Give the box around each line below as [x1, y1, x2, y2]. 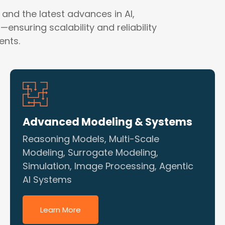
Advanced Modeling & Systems [23, 115, 192, 129]
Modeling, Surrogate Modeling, [23, 146, 158, 159]
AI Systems [23, 173, 72, 186]
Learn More [40, 204, 81, 215]
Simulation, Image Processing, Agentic [23, 160, 193, 172]
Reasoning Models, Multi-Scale [23, 133, 159, 145]
